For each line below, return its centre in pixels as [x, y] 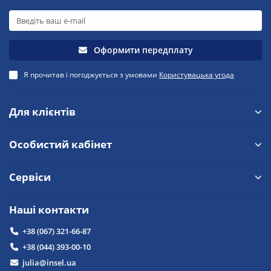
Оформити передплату [143, 50]
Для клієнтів [42, 112]
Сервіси [30, 177]
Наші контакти [49, 210]
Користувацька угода [197, 75]
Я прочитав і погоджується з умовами [91, 75]
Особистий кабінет [60, 145]
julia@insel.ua [49, 263]
